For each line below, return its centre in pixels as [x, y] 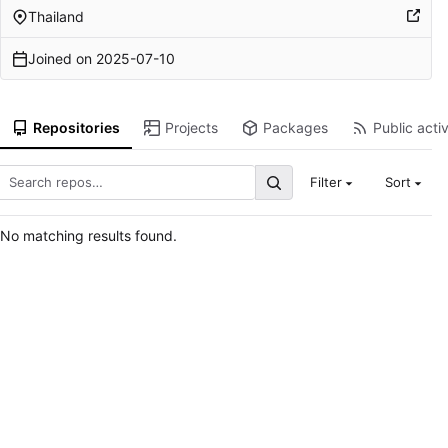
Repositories [76, 128]
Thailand [55, 16]
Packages [295, 128]
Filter [325, 182]
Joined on [61, 58]
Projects [191, 128]
